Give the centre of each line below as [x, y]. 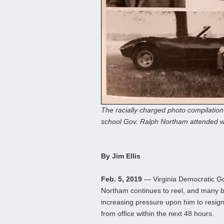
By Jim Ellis [121, 156]
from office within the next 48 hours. [157, 214]
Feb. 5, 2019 [121, 179]
